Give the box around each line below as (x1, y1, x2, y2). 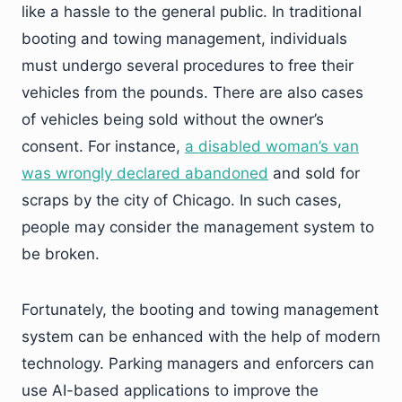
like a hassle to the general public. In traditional (22, 3, 362, 21)
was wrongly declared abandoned (22, 164, 268, 182)
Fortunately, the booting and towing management (22, 301, 379, 319)
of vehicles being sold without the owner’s (22, 110, 324, 128)
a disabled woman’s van (185, 137, 359, 155)
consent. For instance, (22, 137, 185, 155)
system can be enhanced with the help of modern (22, 328, 380, 345)
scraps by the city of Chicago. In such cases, (22, 191, 342, 209)
